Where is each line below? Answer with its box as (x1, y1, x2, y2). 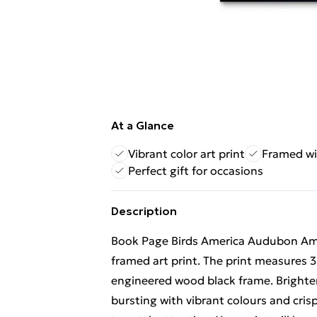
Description (111, 204, 177, 218)
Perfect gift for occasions (128, 163, 263, 178)
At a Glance (111, 118, 174, 132)
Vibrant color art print (128, 146, 245, 161)
